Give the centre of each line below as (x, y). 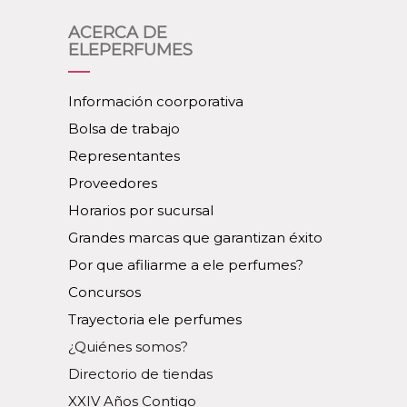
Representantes (124, 156)
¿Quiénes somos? (128, 347)
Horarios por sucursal (141, 210)
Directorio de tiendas (140, 374)
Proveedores (113, 183)
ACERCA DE (118, 33)
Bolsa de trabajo (124, 129)
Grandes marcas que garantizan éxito (195, 238)
